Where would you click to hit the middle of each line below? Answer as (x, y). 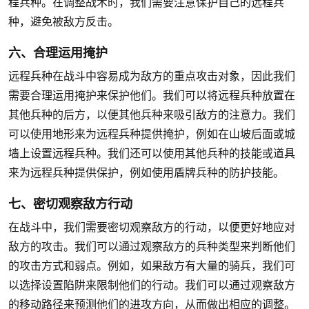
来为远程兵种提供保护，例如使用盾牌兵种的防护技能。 (146, 172)
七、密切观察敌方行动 (70, 203)
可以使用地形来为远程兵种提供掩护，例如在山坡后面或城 (152, 134)
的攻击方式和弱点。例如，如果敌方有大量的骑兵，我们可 (152, 266)
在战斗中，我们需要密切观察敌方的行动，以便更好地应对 (152, 227)
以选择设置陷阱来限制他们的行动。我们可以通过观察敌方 (152, 285)
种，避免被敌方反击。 (63, 21)
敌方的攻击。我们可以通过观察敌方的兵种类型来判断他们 (152, 246)
